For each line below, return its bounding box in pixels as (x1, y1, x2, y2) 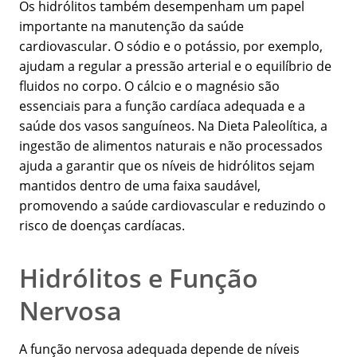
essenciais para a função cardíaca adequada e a (19, 97, 305, 116)
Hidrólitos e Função (19, 261, 258, 296)
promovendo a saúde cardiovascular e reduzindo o (19, 197, 326, 215)
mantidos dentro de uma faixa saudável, (19, 177, 261, 195)
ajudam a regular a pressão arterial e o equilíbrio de (19, 57, 331, 76)
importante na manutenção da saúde (19, 18, 244, 36)
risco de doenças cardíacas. (19, 217, 185, 235)
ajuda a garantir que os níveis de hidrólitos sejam (19, 157, 315, 175)
